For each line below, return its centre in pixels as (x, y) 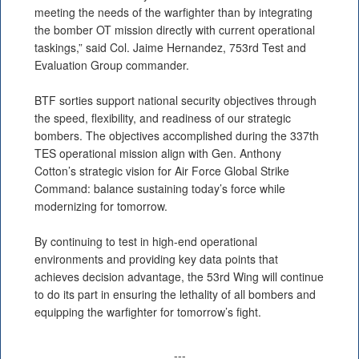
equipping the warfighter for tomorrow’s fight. (148, 312)
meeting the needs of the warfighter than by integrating (173, 12)
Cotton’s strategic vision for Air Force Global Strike (162, 171)
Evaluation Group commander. (112, 65)
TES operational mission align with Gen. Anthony (158, 153)
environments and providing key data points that (156, 259)
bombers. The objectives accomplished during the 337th (177, 136)
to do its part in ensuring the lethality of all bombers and (175, 294)
